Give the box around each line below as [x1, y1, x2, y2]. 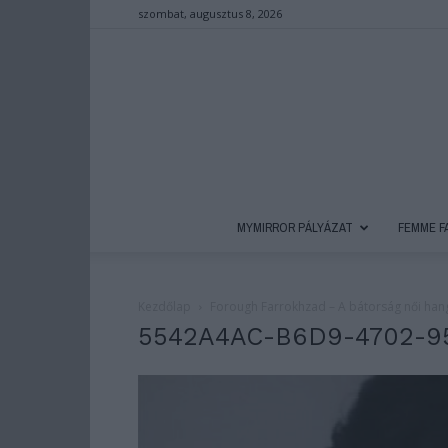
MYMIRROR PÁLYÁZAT [237, 216, 353, 239]
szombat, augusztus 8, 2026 [138, 6, 282, 21]
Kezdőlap [138, 298, 191, 315]
